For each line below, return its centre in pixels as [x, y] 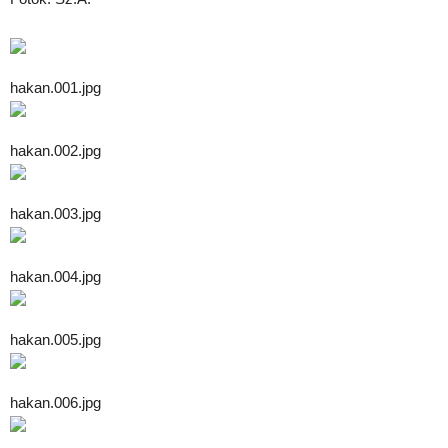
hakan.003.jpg [55, 213]
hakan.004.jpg [55, 276]
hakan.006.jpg [55, 402]
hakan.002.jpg [55, 150]
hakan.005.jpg [55, 339]
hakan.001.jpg [55, 87]
